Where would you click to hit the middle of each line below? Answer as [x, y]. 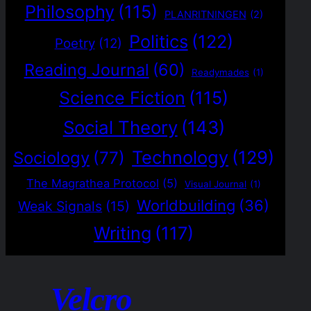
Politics [158, 41]
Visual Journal [216, 184]
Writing [123, 233]
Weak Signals [60, 206]
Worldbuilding [186, 205]
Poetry [75, 43]
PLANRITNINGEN [205, 14]
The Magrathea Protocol [93, 183]
